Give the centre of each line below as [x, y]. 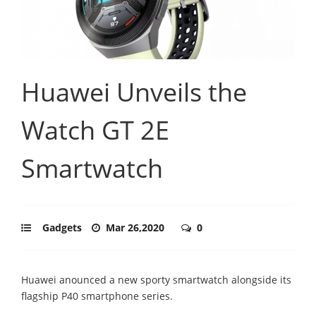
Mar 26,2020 [136, 227]
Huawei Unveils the [134, 92]
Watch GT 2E [95, 130]
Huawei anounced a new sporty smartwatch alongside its [156, 279]
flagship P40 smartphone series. [97, 296]
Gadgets [62, 227]
